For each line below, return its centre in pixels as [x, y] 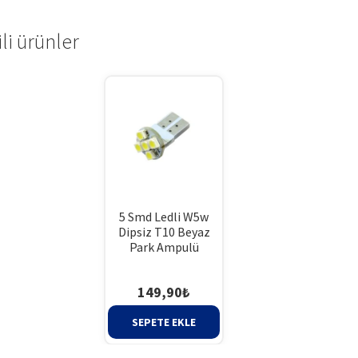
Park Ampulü [164, 247]
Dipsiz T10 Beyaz [164, 232]
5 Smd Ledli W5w [164, 217]
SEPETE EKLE [164, 322]
